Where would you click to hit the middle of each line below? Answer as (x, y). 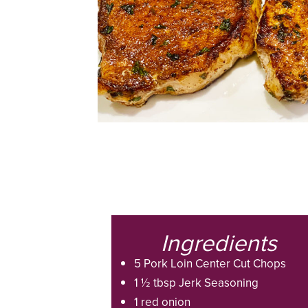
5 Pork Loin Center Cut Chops (210, 263)
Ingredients (219, 242)
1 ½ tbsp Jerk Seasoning (196, 282)
